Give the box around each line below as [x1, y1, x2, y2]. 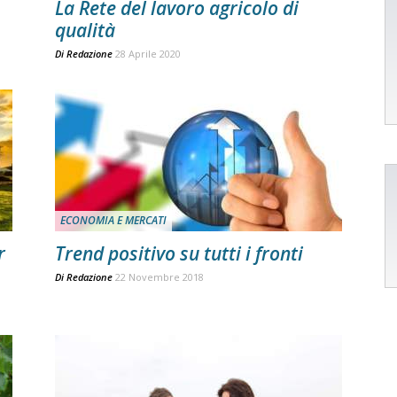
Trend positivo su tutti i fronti [55, 241, 303, 266]
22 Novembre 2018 [115, 270, 204, 284]
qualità [55, 18, 115, 43]
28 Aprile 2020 [115, 47, 181, 60]
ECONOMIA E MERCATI [60, 213, 167, 228]
